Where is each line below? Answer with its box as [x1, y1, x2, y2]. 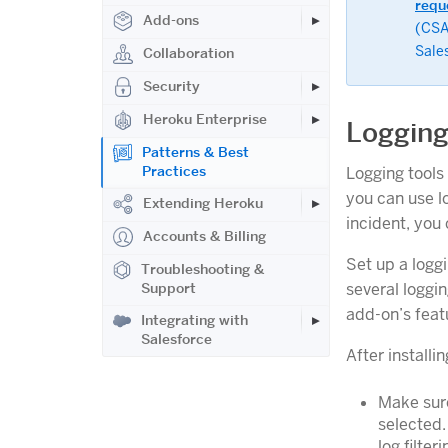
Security [143, 77, 200, 95]
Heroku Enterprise [143, 110, 267, 128]
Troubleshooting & [141, 260, 265, 278]
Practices [142, 162, 207, 180]
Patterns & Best [142, 143, 250, 161]
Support [141, 279, 197, 297]
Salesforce [141, 330, 213, 348]
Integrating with [141, 311, 249, 329]
